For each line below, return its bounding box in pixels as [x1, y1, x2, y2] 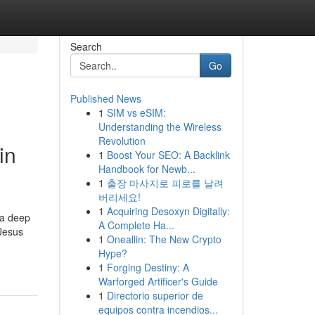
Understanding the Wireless [98, 120, 221, 134]
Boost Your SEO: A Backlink [106, 148, 230, 162]
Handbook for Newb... [98, 162, 195, 176]
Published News [70, 91, 141, 105]
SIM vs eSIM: [106, 105, 166, 120]
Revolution [98, 134, 146, 148]
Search [70, 39, 102, 53]
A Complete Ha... [98, 218, 174, 232]
